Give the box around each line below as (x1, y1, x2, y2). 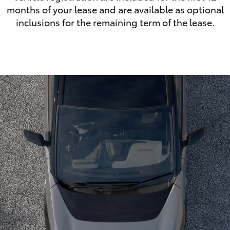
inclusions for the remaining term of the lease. (15, 15, 215, 29)
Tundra (174, 51, 199, 62)
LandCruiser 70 (2, 51, 53, 62)
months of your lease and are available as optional (6, 3, 224, 16)
